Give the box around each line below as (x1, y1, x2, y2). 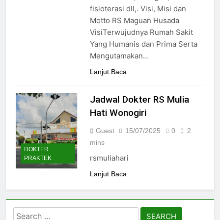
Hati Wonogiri (89, 107, 146, 119)
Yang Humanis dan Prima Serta (89, 39, 197, 49)
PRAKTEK (24, 154, 52, 162)
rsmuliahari (89, 153, 129, 163)
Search (13, 208, 41, 219)
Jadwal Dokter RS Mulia (89, 94, 189, 106)
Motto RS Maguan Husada (89, 16, 179, 26)
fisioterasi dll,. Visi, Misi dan (89, 4, 186, 14)
